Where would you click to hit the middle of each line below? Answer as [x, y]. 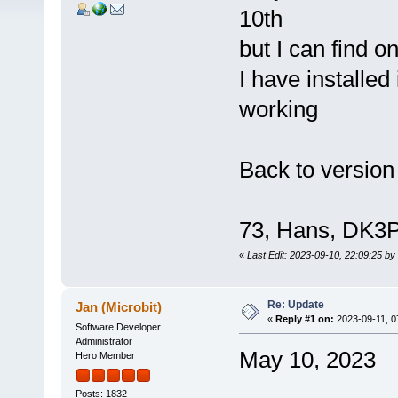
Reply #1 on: [304, 319]
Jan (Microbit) [119, 307]
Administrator [103, 342]
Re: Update [295, 305]
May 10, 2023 [307, 360]
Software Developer [118, 327]
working [278, 110]
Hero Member [105, 356]
